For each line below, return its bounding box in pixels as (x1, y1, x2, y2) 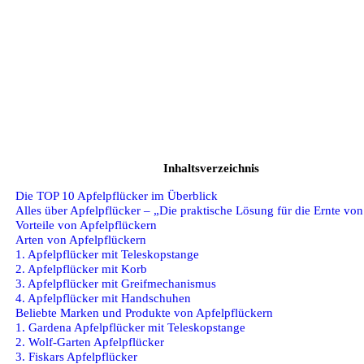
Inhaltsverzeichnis (163, 161, 259, 175)
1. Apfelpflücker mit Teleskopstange (15, 246, 199, 261)
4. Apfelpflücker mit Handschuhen (15, 290, 191, 305)
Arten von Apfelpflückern (15, 232, 146, 246)
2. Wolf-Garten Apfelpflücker (15, 334, 164, 349)
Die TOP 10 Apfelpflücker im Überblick (15, 188, 218, 202)
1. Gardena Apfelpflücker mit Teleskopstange (15, 319, 245, 334)
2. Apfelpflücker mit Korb (15, 261, 147, 275)
